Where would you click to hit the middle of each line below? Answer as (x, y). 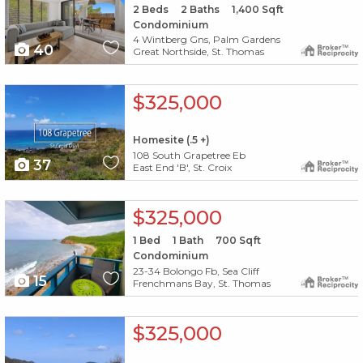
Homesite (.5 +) (171, 140)
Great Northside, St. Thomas (198, 52)
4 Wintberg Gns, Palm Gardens (206, 40)
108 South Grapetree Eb (189, 156)
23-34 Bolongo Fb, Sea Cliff (196, 271)
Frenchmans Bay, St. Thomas (201, 283)
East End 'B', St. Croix (182, 168)
